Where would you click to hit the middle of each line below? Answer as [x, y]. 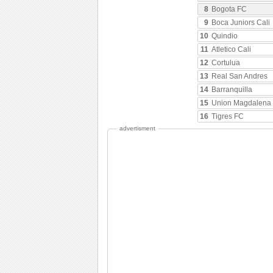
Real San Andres [239, 76]
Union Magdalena [241, 103]
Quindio [225, 36]
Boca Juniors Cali [241, 23]
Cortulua [226, 63]
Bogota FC [229, 9]
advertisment [137, 129]
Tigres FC [228, 117]
